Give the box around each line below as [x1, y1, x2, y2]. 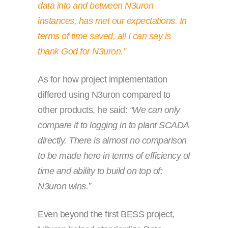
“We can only [129, 105, 180, 116]
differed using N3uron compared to [38, 90, 170, 100]
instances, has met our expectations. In [38, 16, 187, 26]
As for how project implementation [38, 74, 167, 85]
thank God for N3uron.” [38, 46, 126, 57]
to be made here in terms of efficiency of [38, 151, 190, 161]
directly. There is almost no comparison [38, 135, 187, 146]
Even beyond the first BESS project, [38, 209, 175, 220]
